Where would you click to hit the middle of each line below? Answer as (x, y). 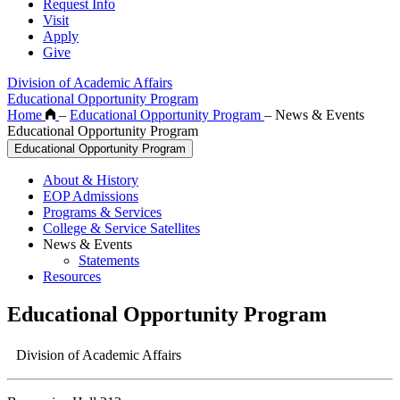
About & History (91, 179)
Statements (109, 260)
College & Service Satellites (121, 228)
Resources (72, 276)
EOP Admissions (91, 196)
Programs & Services (102, 212)
